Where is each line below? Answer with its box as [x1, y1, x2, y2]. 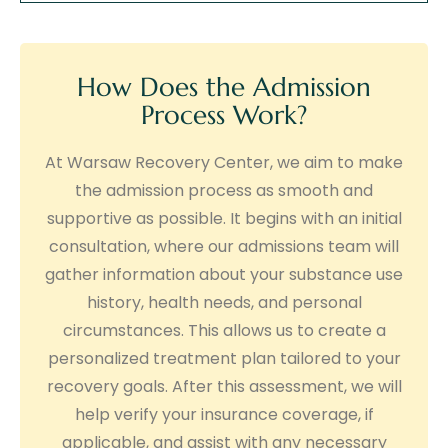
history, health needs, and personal [86, 290, 362, 314]
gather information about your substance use [45, 262, 403, 286]
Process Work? [141, 98, 307, 131]
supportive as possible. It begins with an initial [46, 206, 402, 230]
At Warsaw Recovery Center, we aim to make [45, 150, 403, 174]
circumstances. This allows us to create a [62, 318, 386, 342]
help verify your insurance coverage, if [74, 402, 374, 426]
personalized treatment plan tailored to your [47, 346, 401, 370]
